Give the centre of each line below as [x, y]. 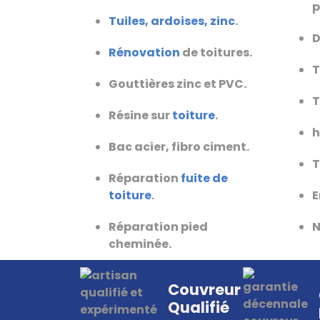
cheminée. [140, 244]
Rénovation [144, 53]
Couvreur [204, 290]
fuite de [204, 179]
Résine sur [140, 116]
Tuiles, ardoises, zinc [172, 21]
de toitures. [216, 53]
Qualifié [199, 308]
